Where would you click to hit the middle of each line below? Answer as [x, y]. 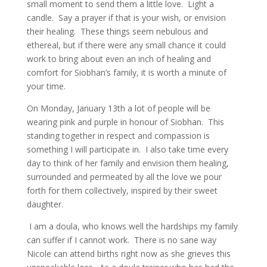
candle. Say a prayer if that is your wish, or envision [126, 18]
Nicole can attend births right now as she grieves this [128, 254]
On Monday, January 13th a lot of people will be [118, 108]
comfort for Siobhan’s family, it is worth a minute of [126, 72]
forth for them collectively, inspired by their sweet [122, 190]
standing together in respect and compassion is [118, 136]
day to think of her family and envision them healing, [128, 163]
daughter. [45, 204]
